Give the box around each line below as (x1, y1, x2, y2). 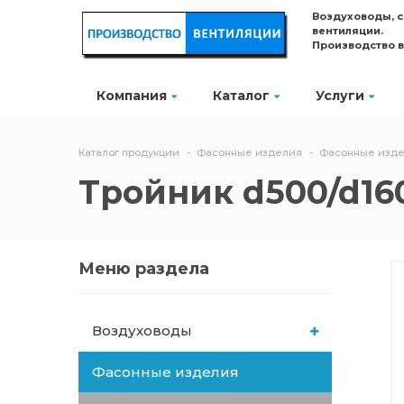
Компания (96, 87, 167, 104)
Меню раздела (78, 259, 209, 279)
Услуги (316, 87, 364, 104)
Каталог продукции (78, 146, 179, 160)
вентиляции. (312, 24, 386, 37)
